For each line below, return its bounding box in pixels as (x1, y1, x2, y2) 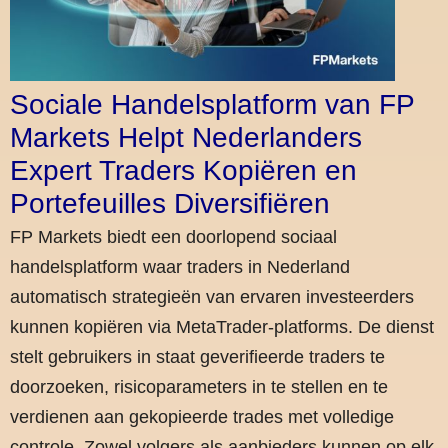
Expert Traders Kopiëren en (10, 155, 357, 187)
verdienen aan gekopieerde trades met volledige (10, 407, 394, 428)
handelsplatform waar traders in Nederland (10, 257, 350, 278)
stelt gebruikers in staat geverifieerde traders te (10, 347, 385, 368)
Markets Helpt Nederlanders (10, 122, 362, 154)
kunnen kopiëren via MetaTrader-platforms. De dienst (10, 317, 434, 338)
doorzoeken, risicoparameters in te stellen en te (10, 377, 388, 398)
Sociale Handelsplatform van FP (10, 89, 414, 121)
